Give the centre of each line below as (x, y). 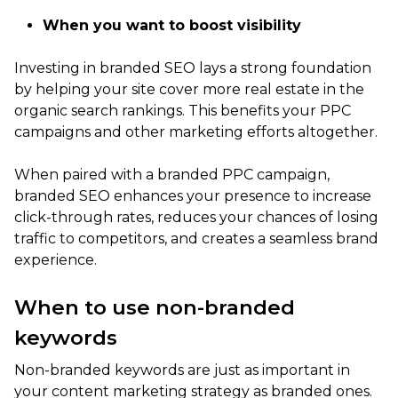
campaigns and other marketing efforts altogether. (196, 132)
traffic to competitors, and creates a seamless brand (196, 239)
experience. (56, 260)
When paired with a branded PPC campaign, (172, 175)
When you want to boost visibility (172, 26)
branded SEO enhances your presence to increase (193, 196)
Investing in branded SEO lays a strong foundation (193, 68)
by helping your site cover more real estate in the (189, 90)
